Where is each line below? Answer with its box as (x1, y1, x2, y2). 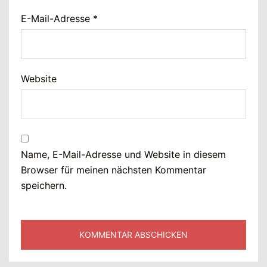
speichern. (21, 179, 67, 192)
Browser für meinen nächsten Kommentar (21, 164, 206, 176)
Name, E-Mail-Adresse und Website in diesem (21, 148, 226, 161)
